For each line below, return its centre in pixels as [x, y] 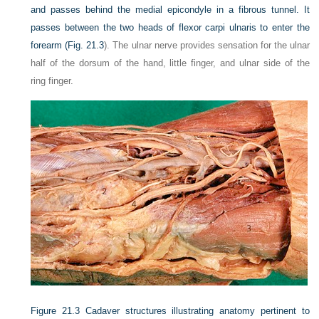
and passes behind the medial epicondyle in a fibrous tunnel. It [170, 10]
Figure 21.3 [56, 311]
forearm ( [49, 45]
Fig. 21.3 [86, 45]
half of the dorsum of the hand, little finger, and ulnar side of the [170, 63]
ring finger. [52, 81]
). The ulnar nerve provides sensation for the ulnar [207, 45]
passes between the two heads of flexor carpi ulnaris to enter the [170, 27]
